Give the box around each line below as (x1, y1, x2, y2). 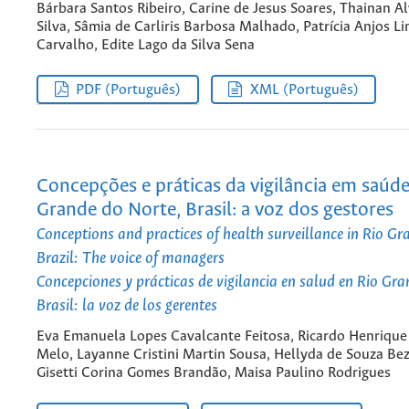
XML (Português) (249, 81, 359, 98)
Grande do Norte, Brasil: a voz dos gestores (37, 199, 393, 221)
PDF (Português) (76, 81, 182, 98)
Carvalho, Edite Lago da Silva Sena (37, 37, 255, 54)
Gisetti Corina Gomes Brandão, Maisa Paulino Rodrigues (37, 365, 391, 382)
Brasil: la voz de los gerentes (37, 296, 217, 315)
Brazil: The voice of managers (37, 248, 225, 267)
